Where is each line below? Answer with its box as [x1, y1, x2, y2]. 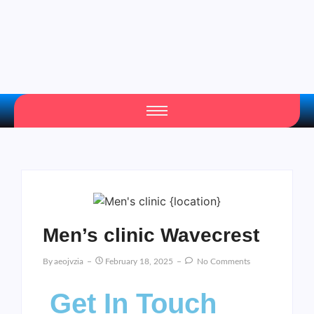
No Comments [195, 257, 250, 266]
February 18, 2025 [105, 257, 173, 266]
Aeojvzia [54, 257, 83, 266]
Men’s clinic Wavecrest [43, 224, 259, 246]
